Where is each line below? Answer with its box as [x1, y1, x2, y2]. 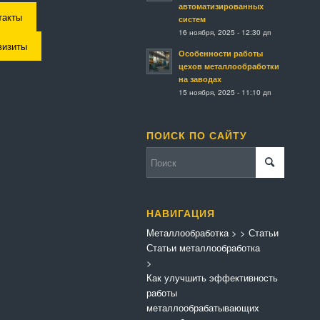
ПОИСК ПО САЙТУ [146, 130, 247, 142]
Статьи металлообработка [146, 240, 260, 254]
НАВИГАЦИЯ [146, 207, 215, 219]
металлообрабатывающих [146, 300, 259, 314]
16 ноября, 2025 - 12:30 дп [178, 26, 271, 38]
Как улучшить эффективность [146, 270, 278, 284]
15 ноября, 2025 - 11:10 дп [178, 86, 271, 98]
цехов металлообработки [178, 61, 279, 72]
